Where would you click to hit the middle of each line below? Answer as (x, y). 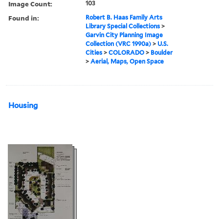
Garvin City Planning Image (124, 35)
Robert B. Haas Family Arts (124, 17)
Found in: (24, 18)
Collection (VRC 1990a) (119, 44)
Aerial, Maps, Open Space (127, 61)
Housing (23, 105)
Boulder (162, 52)
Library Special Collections (123, 26)
